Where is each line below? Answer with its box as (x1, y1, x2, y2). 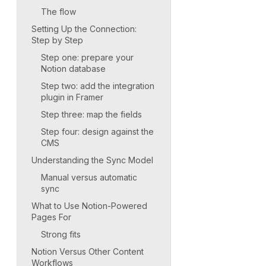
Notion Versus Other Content (31, 246, 144, 257)
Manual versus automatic (41, 172, 137, 183)
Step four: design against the (41, 126, 154, 137)
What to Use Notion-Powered (31, 201, 147, 211)
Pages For (31, 212, 71, 223)
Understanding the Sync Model (31, 155, 153, 166)
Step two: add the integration (41, 81, 154, 91)
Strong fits (41, 229, 81, 240)
